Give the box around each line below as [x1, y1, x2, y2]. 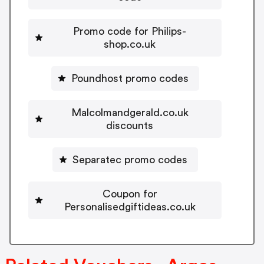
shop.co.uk [104, 38, 156, 49]
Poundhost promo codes [71, 72, 189, 84]
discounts [106, 120, 153, 131]
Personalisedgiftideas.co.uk [64, 201, 196, 212]
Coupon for [102, 188, 157, 199]
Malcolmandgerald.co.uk [71, 107, 189, 118]
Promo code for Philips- [73, 25, 186, 37]
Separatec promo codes [72, 154, 187, 165]
